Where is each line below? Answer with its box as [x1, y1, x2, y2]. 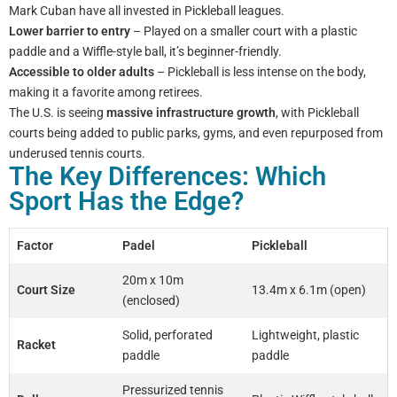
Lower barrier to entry [9, 24, 130, 38]
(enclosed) [122, 293, 180, 307]
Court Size [17, 283, 75, 297]
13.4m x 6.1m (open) [252, 283, 366, 297]
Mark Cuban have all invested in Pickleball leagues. [9, 4, 284, 18]
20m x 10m [122, 273, 183, 287]
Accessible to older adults [9, 65, 154, 79]
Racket [17, 338, 56, 352]
